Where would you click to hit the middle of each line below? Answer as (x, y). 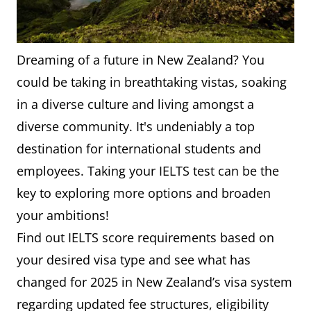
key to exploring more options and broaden (144, 193)
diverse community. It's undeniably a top (136, 127)
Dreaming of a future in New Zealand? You (141, 60)
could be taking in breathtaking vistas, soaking (152, 82)
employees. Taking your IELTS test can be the (148, 171)
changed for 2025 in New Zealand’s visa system (154, 282)
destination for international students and (139, 149)
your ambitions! (63, 216)
